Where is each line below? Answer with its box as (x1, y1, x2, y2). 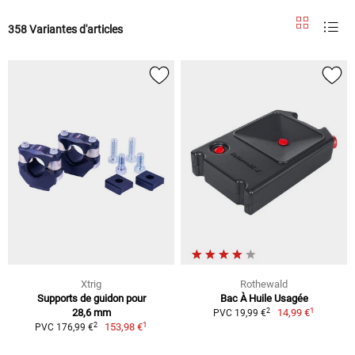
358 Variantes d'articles (8, 22, 123, 36)
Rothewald (240, 278, 288, 291)
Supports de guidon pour (36, 292, 146, 305)
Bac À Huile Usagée (219, 292, 308, 305)
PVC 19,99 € (212, 307, 266, 319)
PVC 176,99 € (34, 322, 94, 334)
